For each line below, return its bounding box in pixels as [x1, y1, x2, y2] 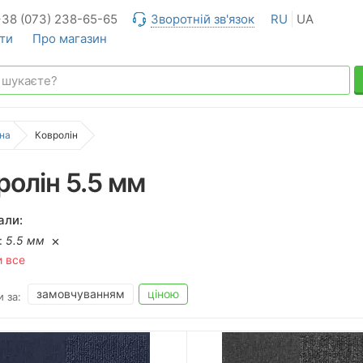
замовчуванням [36, 287, 125, 301]
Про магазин [32, 31, 107, 46]
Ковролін [35, 129, 78, 141]
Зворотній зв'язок [151, 11, 254, 27]
